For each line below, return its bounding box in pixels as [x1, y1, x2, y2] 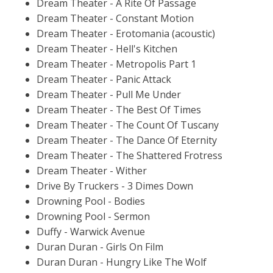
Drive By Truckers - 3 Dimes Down [37, 179, 193, 193]
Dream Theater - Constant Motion [37, 11, 194, 25]
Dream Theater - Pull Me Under [37, 87, 181, 101]
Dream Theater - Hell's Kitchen [37, 41, 177, 55]
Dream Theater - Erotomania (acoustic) [37, 26, 215, 40]
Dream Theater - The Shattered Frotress [37, 148, 222, 162]
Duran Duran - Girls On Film [37, 239, 163, 253]
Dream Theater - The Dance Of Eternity [37, 133, 217, 147]
